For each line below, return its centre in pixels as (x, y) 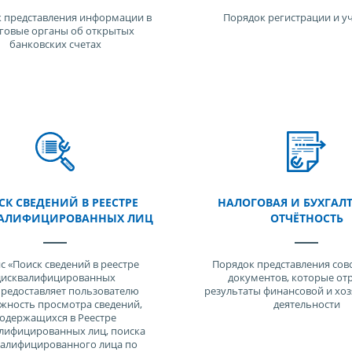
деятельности (306, 304)
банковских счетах (55, 44)
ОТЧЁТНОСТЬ (306, 218)
